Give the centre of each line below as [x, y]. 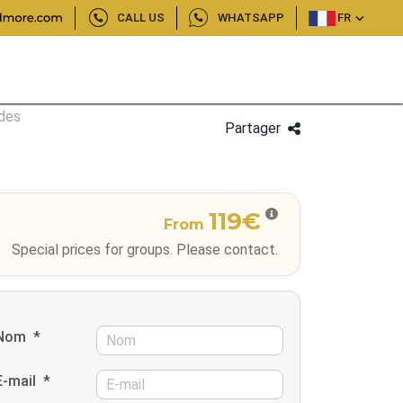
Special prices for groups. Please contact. [145, 250]
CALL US [140, 18]
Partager [253, 128]
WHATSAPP [251, 18]
